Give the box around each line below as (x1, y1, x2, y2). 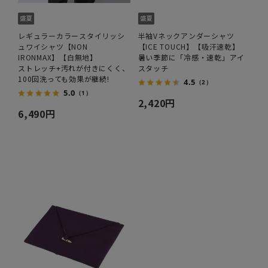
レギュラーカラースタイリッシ (18, 30, 125, 41)
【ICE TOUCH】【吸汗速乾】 (138, 41, 240, 51)
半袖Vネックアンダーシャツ (138, 30, 234, 41)
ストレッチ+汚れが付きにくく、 (18, 62, 130, 73)
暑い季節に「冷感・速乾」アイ (138, 51, 245, 62)
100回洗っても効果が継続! (18, 73, 109, 84)
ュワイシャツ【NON (18, 41, 88, 51)
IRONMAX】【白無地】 (18, 51, 98, 62)
